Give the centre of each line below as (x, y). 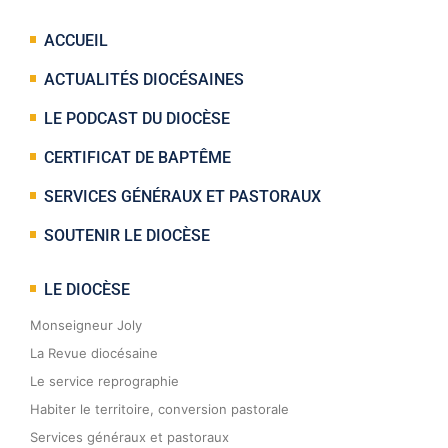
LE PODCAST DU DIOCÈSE (137, 119)
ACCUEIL (76, 41)
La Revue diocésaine (94, 353)
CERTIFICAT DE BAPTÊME (137, 158)
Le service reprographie (104, 381)
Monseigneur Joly (86, 325)
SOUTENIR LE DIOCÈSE (127, 236)
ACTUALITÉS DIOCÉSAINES (144, 80)
